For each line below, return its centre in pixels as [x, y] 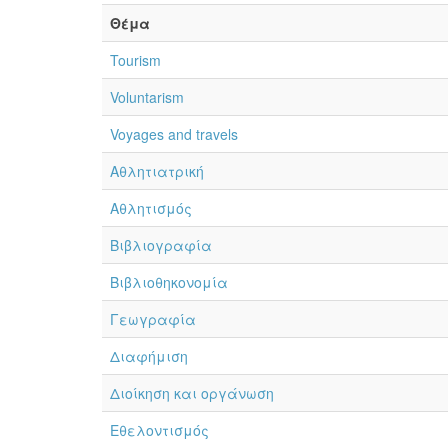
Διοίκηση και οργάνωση [192, 393]
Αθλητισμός [151, 208]
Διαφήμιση [149, 356]
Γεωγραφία [153, 319]
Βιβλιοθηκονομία [169, 282]
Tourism [135, 60]
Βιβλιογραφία [161, 245]
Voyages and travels [174, 134]
